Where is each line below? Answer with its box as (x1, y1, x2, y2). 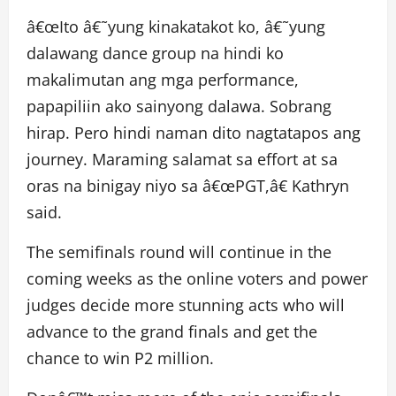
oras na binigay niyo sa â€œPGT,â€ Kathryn (27, 174, 349, 196)
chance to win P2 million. (27, 346, 214, 369)
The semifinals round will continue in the (27, 240, 331, 263)
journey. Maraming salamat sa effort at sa (27, 148, 338, 170)
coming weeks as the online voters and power (27, 267, 368, 289)
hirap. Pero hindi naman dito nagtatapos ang (27, 121, 361, 143)
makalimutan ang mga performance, (27, 68, 299, 90)
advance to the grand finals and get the (27, 320, 317, 342)
